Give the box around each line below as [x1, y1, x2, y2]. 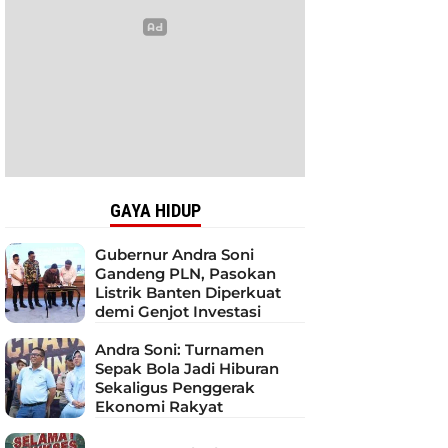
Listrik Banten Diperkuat [95, 282, 281, 302]
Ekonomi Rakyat [95, 396, 223, 416]
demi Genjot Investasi [95, 301, 261, 321]
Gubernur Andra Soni [95, 244, 254, 264]
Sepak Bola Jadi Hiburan [95, 358, 279, 378]
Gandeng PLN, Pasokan [95, 263, 276, 283]
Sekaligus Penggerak [95, 377, 255, 397]
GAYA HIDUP [109, 200, 201, 221]
